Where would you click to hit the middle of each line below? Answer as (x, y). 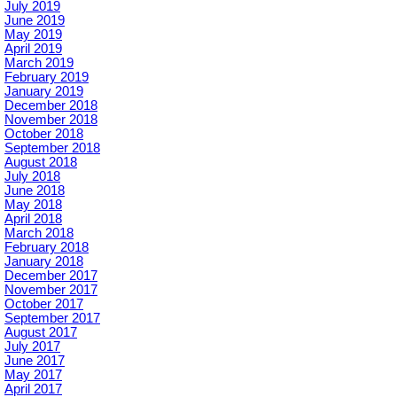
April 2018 (33, 219)
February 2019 (47, 78)
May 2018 (33, 205)
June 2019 (35, 21)
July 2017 (32, 347)
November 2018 (51, 120)
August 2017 (41, 333)
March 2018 (39, 234)
